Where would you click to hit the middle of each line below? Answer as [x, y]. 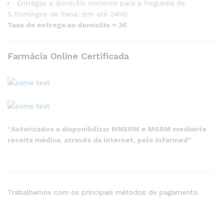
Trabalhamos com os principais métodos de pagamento [103, 192]
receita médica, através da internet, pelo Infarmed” [100, 140]
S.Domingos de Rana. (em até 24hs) [67, 14]
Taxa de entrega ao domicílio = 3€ [67, 25]
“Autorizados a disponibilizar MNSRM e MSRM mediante [107, 129]
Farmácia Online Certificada [68, 56]
